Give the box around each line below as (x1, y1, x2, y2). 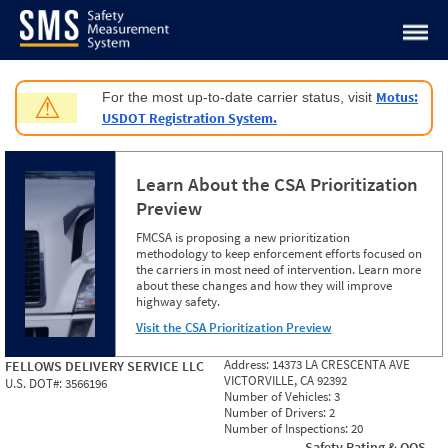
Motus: (376, 88, 418, 106)
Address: (224, 356, 272, 373)
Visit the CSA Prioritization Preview (135, 319, 332, 336)
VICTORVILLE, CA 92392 (224, 372, 347, 389)
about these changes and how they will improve (135, 277, 392, 294)
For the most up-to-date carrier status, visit (102, 89, 376, 105)
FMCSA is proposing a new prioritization (135, 229, 350, 246)
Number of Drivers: (224, 404, 329, 421)
